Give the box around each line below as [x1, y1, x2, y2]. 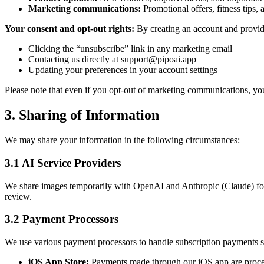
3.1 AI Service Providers [5, 156, 121, 169]
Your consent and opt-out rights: [5, 24, 134, 34]
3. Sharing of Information [5, 107, 159, 123]
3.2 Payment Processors [5, 213, 118, 226]
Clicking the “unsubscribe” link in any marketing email [28, 44, 232, 54]
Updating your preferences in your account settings [28, 65, 217, 75]
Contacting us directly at [28, 54, 121, 65]
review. [5, 191, 32, 202]
